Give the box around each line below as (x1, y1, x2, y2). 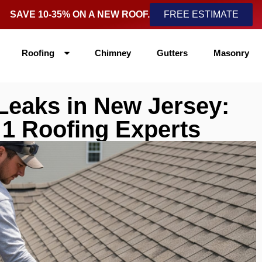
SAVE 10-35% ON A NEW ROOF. (9, 9, 150, 19)
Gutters (157, 48, 191, 58)
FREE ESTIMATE (163, 9, 239, 19)
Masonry (213, 48, 252, 58)
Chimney (95, 48, 134, 58)
